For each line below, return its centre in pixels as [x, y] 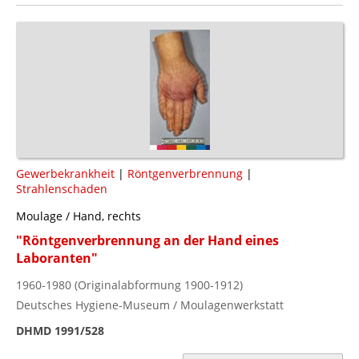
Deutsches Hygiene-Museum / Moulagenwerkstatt [150, 305]
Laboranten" [57, 258]
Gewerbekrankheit [65, 173]
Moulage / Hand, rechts [79, 216]
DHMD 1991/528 [60, 330]
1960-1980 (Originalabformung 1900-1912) [129, 284]
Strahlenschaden [62, 188]
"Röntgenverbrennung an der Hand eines [147, 240]
